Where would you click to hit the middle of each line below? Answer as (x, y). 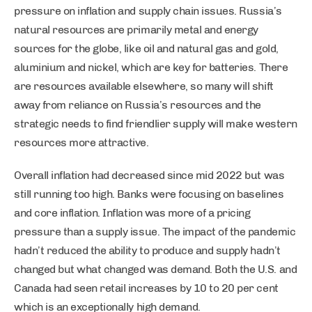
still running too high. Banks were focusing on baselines (149, 194)
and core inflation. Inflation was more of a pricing (132, 213)
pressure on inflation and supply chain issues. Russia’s (148, 11)
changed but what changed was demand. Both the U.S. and (156, 269)
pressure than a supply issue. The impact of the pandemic (155, 232)
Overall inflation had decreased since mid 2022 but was (149, 175)
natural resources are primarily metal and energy (136, 30)
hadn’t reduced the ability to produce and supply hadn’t (147, 250)
